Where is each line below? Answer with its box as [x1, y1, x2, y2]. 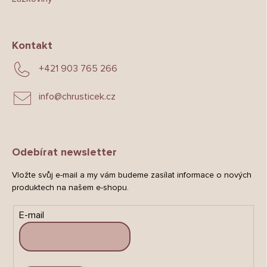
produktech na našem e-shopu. [12, 182, 129, 193]
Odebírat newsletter [12, 145, 117, 159]
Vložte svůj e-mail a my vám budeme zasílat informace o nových [12, 170, 252, 181]
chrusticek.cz [62, 91, 116, 103]
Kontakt [12, 39, 52, 52]
